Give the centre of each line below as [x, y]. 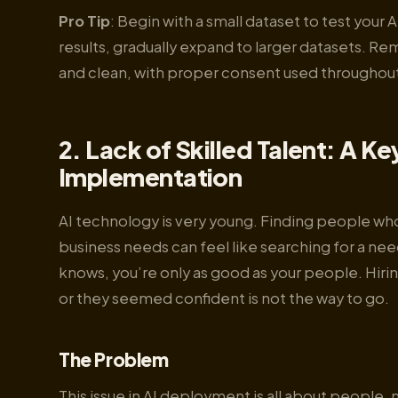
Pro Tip [84, 20]
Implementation [151, 176]
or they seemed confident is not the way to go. [224, 298]
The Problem [114, 360]
